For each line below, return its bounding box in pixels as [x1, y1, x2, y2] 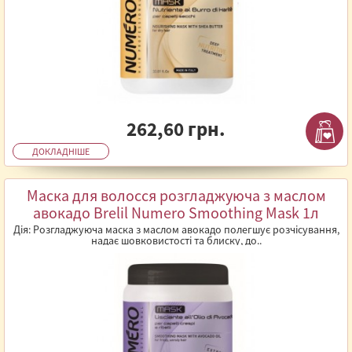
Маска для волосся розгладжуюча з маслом [26, 185, 326, 205]
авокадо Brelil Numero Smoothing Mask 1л [33, 203, 319, 222]
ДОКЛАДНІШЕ [32, 145, 90, 157]
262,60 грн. [126, 116, 225, 141]
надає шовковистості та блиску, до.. [90, 233, 262, 247]
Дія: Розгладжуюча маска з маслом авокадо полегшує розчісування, [13, 222, 339, 236]
